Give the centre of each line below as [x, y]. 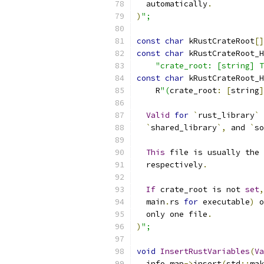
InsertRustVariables [205, 251]
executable [224, 202]
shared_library [184, 128]
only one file [172, 214]
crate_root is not [200, 189]
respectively [170, 165]
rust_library [226, 115]
